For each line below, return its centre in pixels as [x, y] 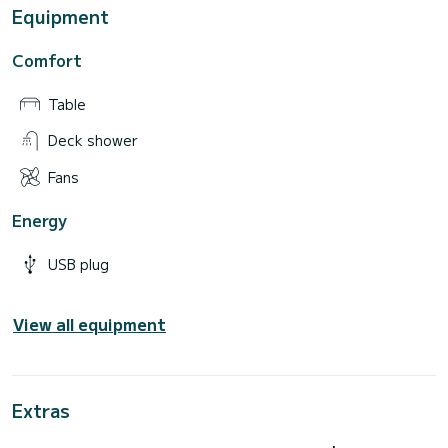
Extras [41, 410]
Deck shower [93, 140]
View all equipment [89, 324]
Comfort [47, 59]
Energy [39, 220]
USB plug [78, 264]
